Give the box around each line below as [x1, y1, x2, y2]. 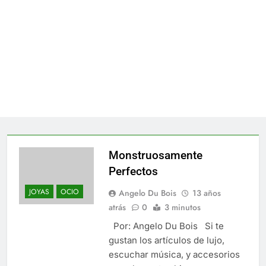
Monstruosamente [108, 148, 202, 162]
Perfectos [108, 164, 158, 178]
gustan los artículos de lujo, [108, 234, 224, 246]
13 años [192, 186, 221, 199]
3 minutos [164, 201, 201, 213]
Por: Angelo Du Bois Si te [108, 220, 224, 232]
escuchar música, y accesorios [108, 248, 240, 260]
